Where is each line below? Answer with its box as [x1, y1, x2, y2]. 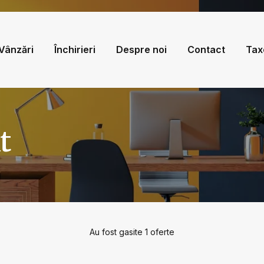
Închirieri [54, 44, 95, 55]
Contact [187, 44, 226, 55]
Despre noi [116, 44, 167, 55]
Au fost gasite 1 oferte [90, 227, 174, 237]
